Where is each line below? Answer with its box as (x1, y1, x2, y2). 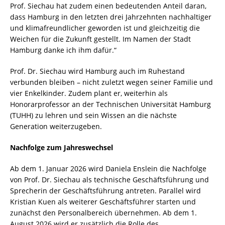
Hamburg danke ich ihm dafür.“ (10, 45, 117, 55)
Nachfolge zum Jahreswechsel (10, 143, 113, 153)
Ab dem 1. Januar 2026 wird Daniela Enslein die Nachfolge (10, 164, 206, 174)
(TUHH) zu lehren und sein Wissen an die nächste (10, 110, 177, 121)
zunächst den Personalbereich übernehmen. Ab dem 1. (10, 208, 197, 218)
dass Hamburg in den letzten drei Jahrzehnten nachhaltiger (10, 12, 211, 22)
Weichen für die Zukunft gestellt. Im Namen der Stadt (10, 34, 191, 44)
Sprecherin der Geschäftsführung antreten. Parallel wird (10, 186, 201, 196)
